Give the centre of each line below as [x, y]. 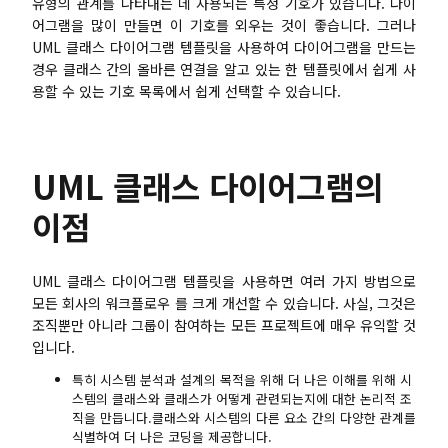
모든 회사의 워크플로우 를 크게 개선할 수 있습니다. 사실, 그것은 [224, 302]
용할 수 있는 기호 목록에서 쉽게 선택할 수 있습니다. [186, 90]
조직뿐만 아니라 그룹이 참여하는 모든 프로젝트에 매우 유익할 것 [224, 324]
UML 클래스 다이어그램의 [207, 185]
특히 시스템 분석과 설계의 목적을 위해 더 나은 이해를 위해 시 [242, 380]
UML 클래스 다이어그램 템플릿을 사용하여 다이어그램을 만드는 [224, 46]
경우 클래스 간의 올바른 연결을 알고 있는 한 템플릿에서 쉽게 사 [224, 68]
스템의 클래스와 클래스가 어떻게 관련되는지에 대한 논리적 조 [242, 399]
